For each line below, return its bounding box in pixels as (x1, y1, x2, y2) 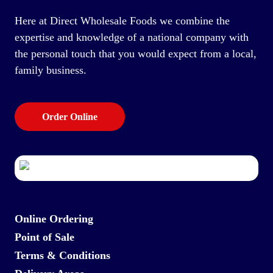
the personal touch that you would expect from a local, (14, 48, 257, 60)
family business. (14, 64, 87, 76)
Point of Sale (14, 231, 74, 243)
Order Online (41, 112, 97, 122)
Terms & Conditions (14, 249, 110, 261)
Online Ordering (14, 213, 93, 225)
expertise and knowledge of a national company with (14, 31, 249, 43)
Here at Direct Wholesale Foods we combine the (14, 15, 230, 27)
